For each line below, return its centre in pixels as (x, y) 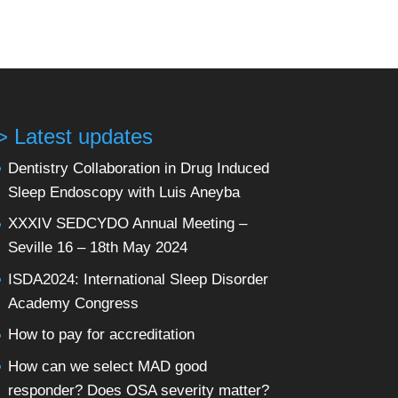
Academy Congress (73, 303)
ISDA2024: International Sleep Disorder (138, 279)
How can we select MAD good (107, 366)
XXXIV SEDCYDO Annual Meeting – (127, 224)
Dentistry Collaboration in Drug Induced (138, 168)
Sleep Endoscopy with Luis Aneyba (123, 192)
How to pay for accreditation (101, 335)
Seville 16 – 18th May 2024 (97, 248)
